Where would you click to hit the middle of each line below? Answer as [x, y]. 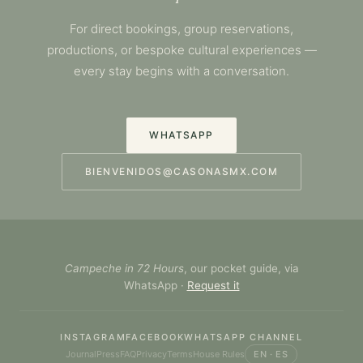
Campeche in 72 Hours [124, 268]
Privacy [152, 354]
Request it [213, 285]
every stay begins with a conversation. [181, 70]
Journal [81, 354]
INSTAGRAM [93, 337]
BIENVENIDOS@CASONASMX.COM [181, 171]
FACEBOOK [155, 337]
